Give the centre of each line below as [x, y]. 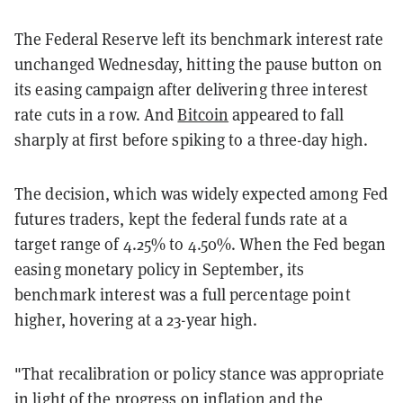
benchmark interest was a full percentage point [183, 294]
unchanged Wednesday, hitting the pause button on [198, 64]
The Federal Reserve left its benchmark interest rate [199, 39]
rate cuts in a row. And [96, 114]
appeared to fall [286, 114]
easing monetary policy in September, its [160, 269]
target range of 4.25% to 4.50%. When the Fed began [201, 244]
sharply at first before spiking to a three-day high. [192, 139]
